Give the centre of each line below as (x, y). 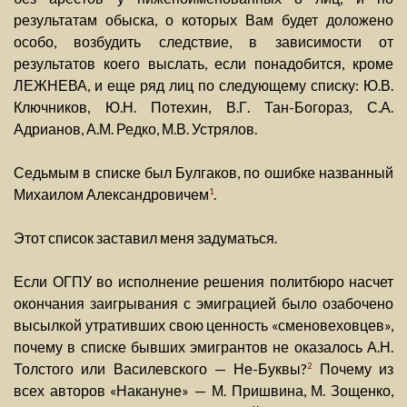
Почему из (353, 369)
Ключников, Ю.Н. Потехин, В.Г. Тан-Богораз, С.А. (203, 107)
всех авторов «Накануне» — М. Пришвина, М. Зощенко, (203, 391)
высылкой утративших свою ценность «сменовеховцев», (203, 325)
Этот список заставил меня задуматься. (145, 238)
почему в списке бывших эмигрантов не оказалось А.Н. (203, 347)
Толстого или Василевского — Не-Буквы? (161, 369)
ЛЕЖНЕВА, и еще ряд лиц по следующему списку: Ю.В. (203, 85)
